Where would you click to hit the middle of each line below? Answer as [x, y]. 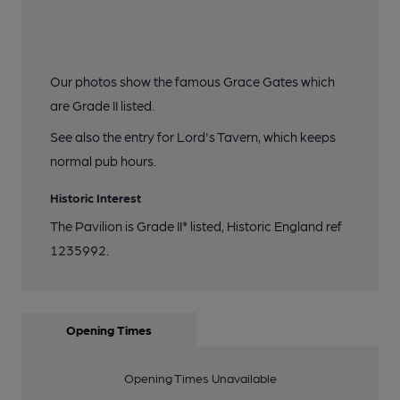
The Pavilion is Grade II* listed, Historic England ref [196, 226]
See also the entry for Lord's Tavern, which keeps [193, 137]
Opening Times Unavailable [200, 378]
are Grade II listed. [102, 105]
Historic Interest [96, 197]
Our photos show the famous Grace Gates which [192, 81]
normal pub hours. [103, 161]
